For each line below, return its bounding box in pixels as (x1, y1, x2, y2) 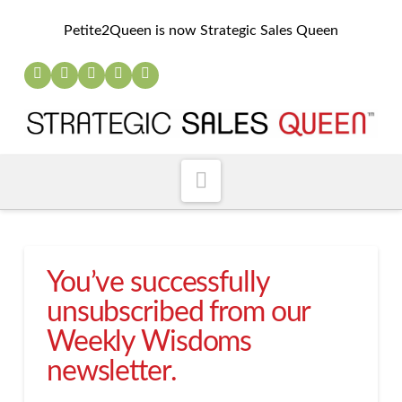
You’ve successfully (46, 268, 269, 297)
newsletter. (46, 357, 177, 386)
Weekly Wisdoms (46, 328, 252, 356)
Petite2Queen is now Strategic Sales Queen (63, 23, 338, 38)
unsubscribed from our (46, 298, 310, 327)
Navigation (205, 168, 309, 190)
